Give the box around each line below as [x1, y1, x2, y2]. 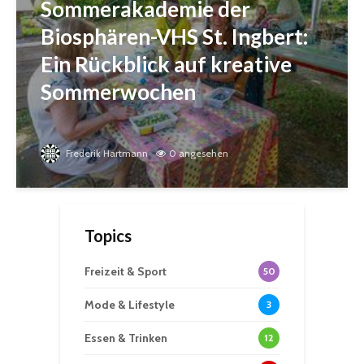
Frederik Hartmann [63, 147, 148, 160]
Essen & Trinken [84, 331, 167, 346]
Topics [84, 226, 132, 246]
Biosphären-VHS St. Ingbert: [41, 24, 308, 50]
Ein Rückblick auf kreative [41, 51, 292, 78]
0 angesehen [169, 147, 228, 160]
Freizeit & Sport [84, 264, 167, 279]
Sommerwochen [41, 79, 196, 106]
